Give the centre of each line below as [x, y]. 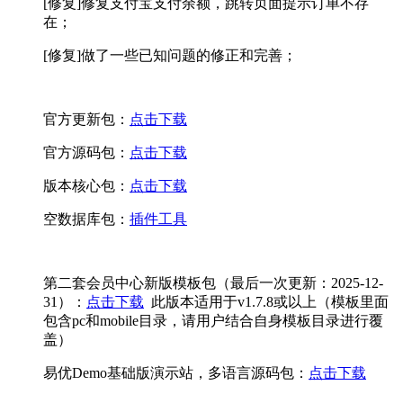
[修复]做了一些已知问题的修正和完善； [170, 56]
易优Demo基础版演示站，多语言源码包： [176, 373]
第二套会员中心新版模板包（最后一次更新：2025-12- [213, 283]
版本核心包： [86, 186]
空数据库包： [86, 219]
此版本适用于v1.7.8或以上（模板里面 [266, 302]
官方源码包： [86, 153]
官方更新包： [86, 120]
